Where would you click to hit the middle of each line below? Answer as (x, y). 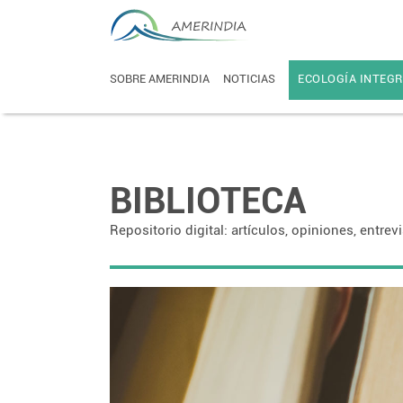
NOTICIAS (249, 79)
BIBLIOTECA (208, 201)
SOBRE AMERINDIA (160, 79)
